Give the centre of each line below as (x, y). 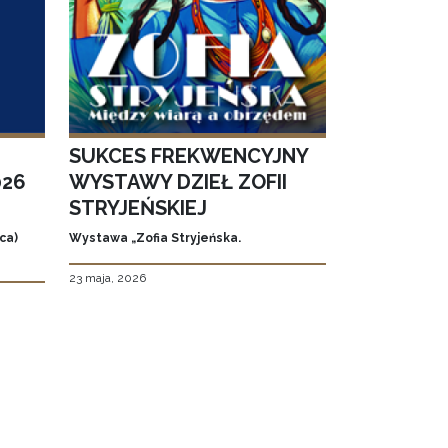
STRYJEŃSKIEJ (137, 208)
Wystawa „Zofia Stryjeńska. (154, 238)
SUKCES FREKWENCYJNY (188, 156)
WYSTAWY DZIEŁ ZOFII (177, 182)
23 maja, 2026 (107, 278)
